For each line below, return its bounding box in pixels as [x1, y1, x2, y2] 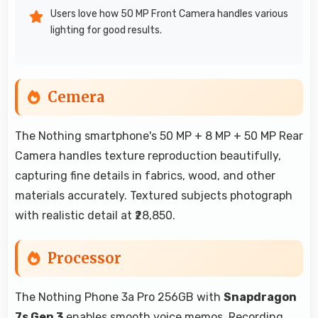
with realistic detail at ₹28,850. [15, 208, 175, 222]
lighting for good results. [50, 23, 162, 36]
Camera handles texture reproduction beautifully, [15, 148, 281, 163]
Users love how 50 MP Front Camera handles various [50, 7, 288, 20]
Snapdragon [224, 290, 297, 304]
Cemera [48, 87, 104, 106]
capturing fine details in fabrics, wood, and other [15, 168, 275, 182]
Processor [48, 248, 121, 267]
